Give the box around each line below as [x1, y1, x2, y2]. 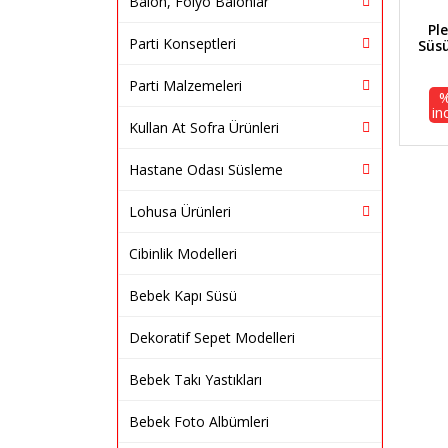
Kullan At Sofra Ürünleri [129, 118, 279, 137]
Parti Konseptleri [129, 34, 236, 53]
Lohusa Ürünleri [129, 202, 231, 221]
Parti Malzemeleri [129, 76, 242, 95]
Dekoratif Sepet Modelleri [129, 328, 295, 347]
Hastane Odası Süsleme [129, 160, 283, 179]
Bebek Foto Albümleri [129, 412, 269, 431]
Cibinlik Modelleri [129, 244, 237, 263]
